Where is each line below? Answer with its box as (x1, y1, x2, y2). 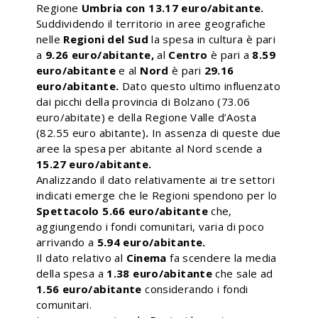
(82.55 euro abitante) (36, 126, 146, 140)
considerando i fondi (145, 282, 248, 296)
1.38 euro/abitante (106, 266, 216, 280)
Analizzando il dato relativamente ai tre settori (36, 172, 275, 187)
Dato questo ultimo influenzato (121, 79, 280, 93)
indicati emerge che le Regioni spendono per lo (36, 188, 278, 202)
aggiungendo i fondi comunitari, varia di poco (36, 219, 264, 234)
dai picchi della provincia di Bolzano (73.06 (36, 94, 251, 109)
